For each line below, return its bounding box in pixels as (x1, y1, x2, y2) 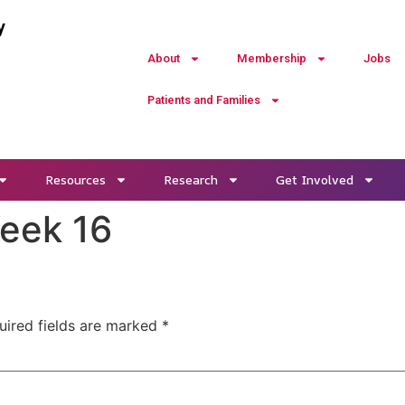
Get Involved (275, 171, 353, 188)
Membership (236, 52, 306, 65)
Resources (44, 171, 106, 188)
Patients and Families (146, 93, 260, 107)
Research (163, 171, 218, 188)
